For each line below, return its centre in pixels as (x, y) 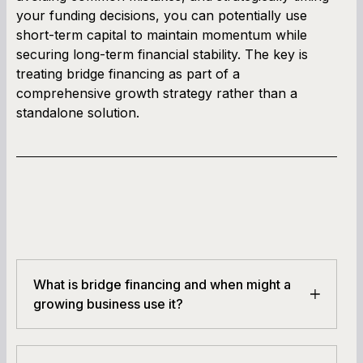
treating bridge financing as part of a (128, 73)
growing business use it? (108, 303)
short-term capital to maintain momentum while (162, 34)
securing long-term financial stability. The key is (162, 54)
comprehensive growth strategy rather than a (157, 93)
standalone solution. (78, 112)
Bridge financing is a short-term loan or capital (176, 337)
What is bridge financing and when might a (162, 284)
